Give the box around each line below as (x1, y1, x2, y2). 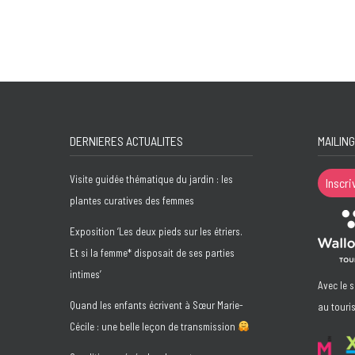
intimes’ (70, 268, 101, 281)
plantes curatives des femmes (70, 194, 194, 207)
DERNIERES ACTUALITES (70, 133, 183, 148)
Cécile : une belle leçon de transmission (70, 320, 238, 333)
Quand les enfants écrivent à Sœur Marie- (70, 299, 243, 311)
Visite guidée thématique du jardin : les (70, 173, 233, 185)
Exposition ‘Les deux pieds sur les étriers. (70, 225, 242, 238)
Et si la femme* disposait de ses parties (70, 246, 235, 259)
